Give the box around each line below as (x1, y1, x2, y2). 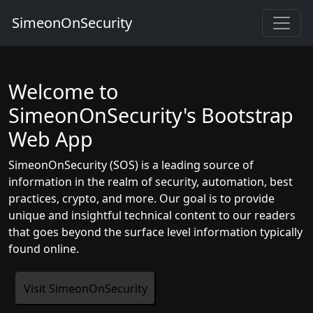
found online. (8, 241, 79, 256)
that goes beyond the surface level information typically (8, 224, 303, 240)
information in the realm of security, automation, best (8, 174, 293, 189)
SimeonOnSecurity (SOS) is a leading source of (8, 157, 254, 173)
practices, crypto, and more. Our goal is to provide (8, 191, 275, 206)
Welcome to (8, 78, 118, 105)
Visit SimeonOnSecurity (24, 281, 147, 296)
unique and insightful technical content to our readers (8, 208, 296, 223)
